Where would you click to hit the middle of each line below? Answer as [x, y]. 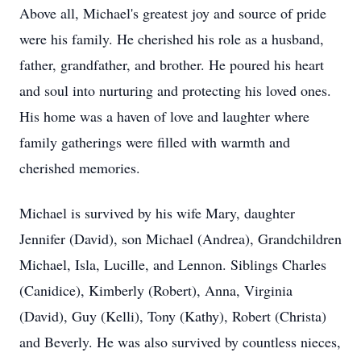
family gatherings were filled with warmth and [155, 142]
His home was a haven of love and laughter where [164, 116]
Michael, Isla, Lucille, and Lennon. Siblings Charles [173, 264]
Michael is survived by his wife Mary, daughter [157, 213]
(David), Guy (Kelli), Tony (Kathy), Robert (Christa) [173, 316]
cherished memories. [80, 168]
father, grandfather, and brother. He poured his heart [172, 64]
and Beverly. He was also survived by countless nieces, [180, 342]
